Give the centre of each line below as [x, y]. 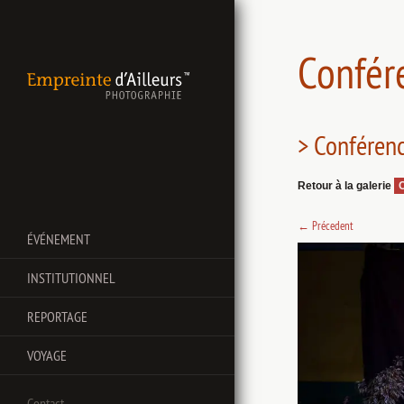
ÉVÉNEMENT [59, 239]
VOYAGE [47, 355]
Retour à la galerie [346, 186]
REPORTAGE [57, 317]
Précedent [331, 225]
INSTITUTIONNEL [71, 278]
